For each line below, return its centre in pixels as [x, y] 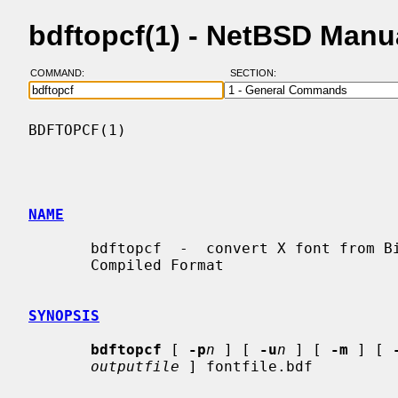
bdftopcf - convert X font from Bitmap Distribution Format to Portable [60, 248]
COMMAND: [62, 73]
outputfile [135, 366]
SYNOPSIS [64, 315]
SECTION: [257, 73]
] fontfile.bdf [246, 366]
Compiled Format [60, 265]
